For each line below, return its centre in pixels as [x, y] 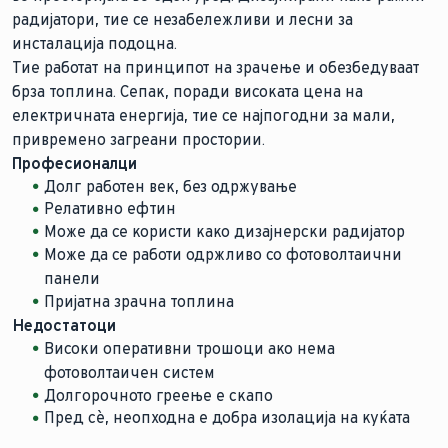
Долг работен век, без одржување [170, 186]
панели [72, 279]
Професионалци [74, 163]
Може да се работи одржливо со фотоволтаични [223, 255]
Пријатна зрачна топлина [139, 301]
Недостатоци [64, 325]
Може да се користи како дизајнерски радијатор [224, 232]
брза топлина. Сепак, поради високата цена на [187, 91]
